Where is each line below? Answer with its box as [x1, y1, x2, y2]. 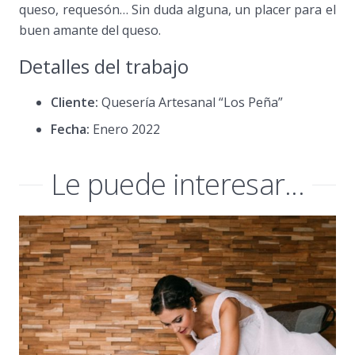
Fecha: [51, 120, 90, 138]
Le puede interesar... [51, 165, 304, 204]
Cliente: [51, 93, 98, 111]
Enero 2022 [90, 120, 160, 138]
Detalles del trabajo [19, 52, 189, 79]
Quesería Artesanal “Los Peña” [98, 93, 283, 111]
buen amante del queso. [19, 21, 161, 39]
